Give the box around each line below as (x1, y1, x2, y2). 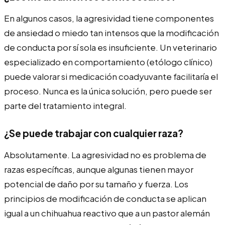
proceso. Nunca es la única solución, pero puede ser (4, 85, 212, 96)
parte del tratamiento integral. (4, 99, 127, 111)
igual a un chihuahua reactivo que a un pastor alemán (4, 207, 210, 218)
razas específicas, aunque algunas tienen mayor (4, 163, 193, 175)
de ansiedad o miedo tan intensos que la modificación (4, 27, 219, 38)
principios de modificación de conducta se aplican (4, 192, 206, 204)
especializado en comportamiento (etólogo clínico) (4, 56, 212, 67)
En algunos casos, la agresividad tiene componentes (4, 12, 214, 24)
